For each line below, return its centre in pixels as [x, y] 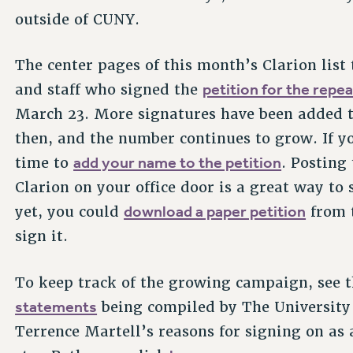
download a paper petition [215, 212]
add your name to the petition [178, 163]
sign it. [42, 236]
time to [45, 163]
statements [56, 306]
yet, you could [70, 212]
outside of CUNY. [78, 19]
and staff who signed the [109, 90]
